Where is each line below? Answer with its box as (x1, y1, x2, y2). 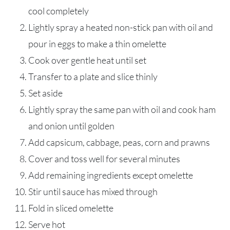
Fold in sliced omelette (28, 202, 113, 214)
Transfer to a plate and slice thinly (28, 71, 158, 83)
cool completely (28, 5, 89, 17)
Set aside (28, 87, 63, 99)
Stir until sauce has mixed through (28, 186, 158, 198)
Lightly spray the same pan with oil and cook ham (28, 104, 216, 116)
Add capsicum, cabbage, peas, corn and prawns (28, 137, 210, 148)
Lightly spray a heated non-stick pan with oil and (28, 22, 213, 33)
